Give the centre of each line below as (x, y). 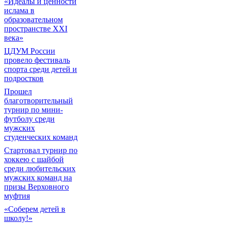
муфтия (17, 196)
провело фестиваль (37, 60)
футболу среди (29, 119)
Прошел (18, 91)
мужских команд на (38, 178)
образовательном (33, 20)
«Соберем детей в (35, 209)
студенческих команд (41, 137)
